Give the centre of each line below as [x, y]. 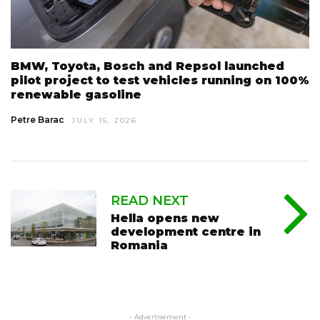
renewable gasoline [76, 94]
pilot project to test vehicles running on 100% [160, 80]
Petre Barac [37, 119]
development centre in [186, 231]
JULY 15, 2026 [104, 120]
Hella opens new [165, 218]
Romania [139, 245]
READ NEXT [150, 200]
